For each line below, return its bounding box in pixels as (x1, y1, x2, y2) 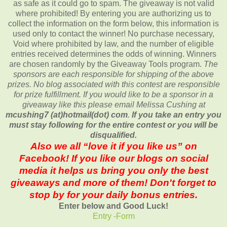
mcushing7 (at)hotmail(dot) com (6, 110, 128, 119)
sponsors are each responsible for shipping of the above (13, 69, 214, 79)
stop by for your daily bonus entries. (29, 189, 198, 200)
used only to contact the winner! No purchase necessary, (13, 29, 214, 38)
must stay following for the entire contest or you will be (9, 120, 218, 129)
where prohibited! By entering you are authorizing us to (16, 9, 211, 18)
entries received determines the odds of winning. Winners (11, 49, 216, 58)
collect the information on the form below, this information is (8, 19, 219, 28)
